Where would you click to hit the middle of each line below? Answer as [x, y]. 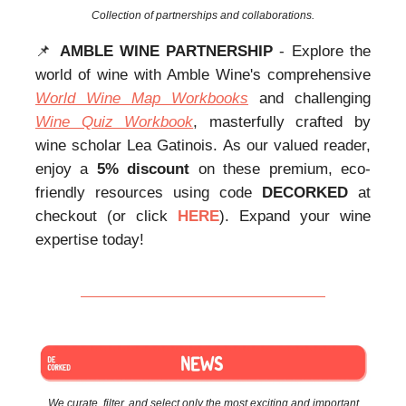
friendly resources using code [149, 193]
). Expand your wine [295, 217]
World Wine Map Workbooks [142, 99]
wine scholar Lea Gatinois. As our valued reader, [203, 146]
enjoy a [66, 169]
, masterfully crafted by [282, 122]
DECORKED [305, 193]
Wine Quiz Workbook [115, 122]
